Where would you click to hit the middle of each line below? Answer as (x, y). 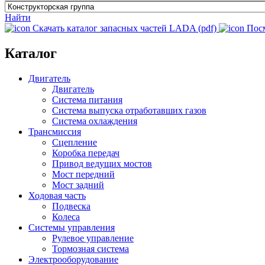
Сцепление (75, 142)
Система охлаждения (95, 121)
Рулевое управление (93, 238)
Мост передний (83, 174)
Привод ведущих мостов (102, 163)
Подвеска (71, 206)
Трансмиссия (55, 131)
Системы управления (72, 227)
